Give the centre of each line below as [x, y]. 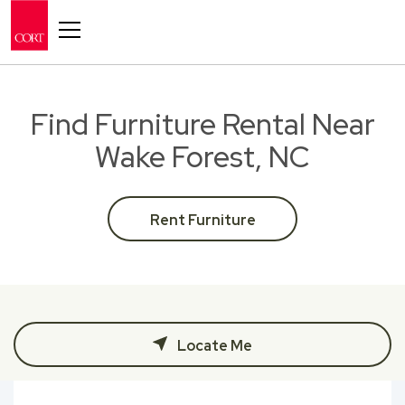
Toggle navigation [99, 15]
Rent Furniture [202, 220]
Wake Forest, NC [202, 157]
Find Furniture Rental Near [202, 124]
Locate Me [213, 346]
